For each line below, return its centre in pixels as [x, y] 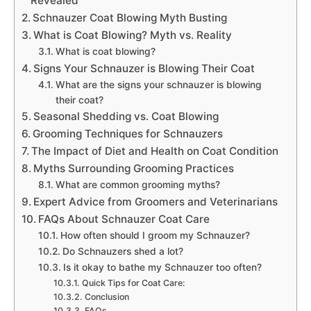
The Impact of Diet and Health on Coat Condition [155, 151]
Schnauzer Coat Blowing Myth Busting [130, 17]
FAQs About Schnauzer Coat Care [124, 219]
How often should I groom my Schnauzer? [155, 235]
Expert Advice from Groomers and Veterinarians [156, 201]
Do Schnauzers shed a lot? [123, 251]
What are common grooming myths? [137, 184]
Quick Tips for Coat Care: [133, 283]
